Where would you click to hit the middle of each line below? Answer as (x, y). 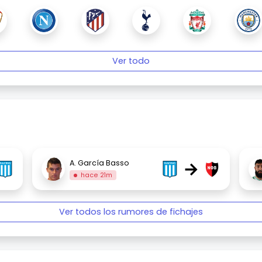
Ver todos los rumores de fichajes (131, 212)
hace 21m (96, 175)
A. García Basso (100, 163)
